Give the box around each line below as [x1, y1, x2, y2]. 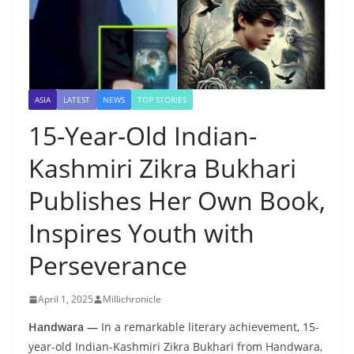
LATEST [63, 94, 90, 106]
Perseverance [28, 248, 187, 283]
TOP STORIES [137, 94, 186, 106]
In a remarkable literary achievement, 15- [98, 319, 319, 335]
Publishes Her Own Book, [28, 183, 326, 218]
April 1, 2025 [38, 292, 93, 307]
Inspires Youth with [28, 216, 254, 250]
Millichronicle [103, 292, 161, 307]
